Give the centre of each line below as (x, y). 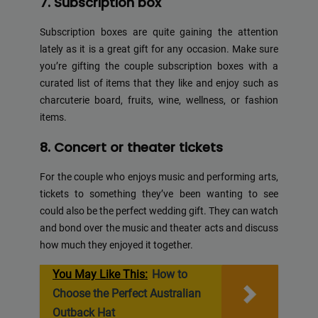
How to (170, 274)
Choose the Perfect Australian (127, 293)
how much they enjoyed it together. (116, 246)
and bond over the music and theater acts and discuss (159, 229)
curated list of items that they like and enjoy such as (159, 84)
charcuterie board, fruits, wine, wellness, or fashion (159, 101)
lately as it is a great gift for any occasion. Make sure (159, 50)
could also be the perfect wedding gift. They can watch (159, 212)
